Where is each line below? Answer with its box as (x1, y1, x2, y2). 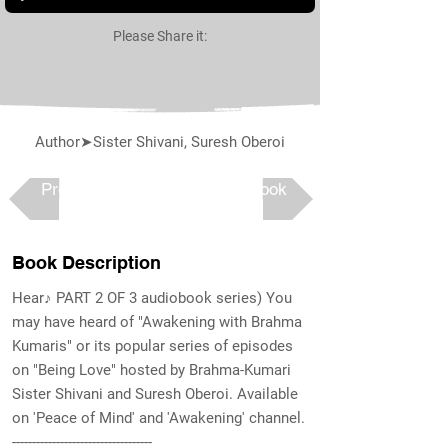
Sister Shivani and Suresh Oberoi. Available (12, 385, 298, 403)
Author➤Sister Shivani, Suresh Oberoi (35, 133, 285, 151)
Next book (211, 179, 287, 199)
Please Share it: (113, 28, 207, 44)
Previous (40, 179, 106, 199)
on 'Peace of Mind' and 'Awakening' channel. (12, 409, 305, 427)
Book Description (12, 252, 161, 273)
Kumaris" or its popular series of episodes (12, 337, 293, 355)
